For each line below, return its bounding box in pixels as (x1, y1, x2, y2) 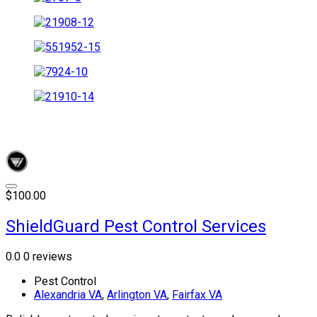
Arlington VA (107, 288, 167, 302)
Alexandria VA (34, 288, 102, 302)
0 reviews (23, 250, 72, 264)
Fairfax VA (172, 288, 222, 302)
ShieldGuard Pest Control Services (6, 216, 266, 236)
